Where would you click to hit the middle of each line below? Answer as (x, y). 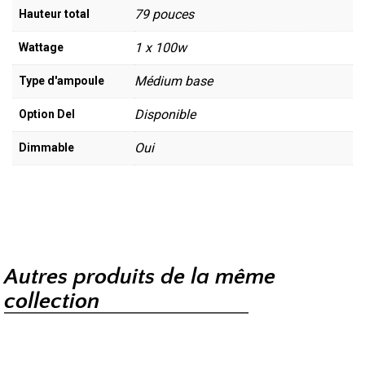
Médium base (174, 81)
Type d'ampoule (62, 80)
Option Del (47, 114)
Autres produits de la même (140, 277)
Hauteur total (54, 13)
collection (52, 301)
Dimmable (46, 147)
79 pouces (164, 14)
